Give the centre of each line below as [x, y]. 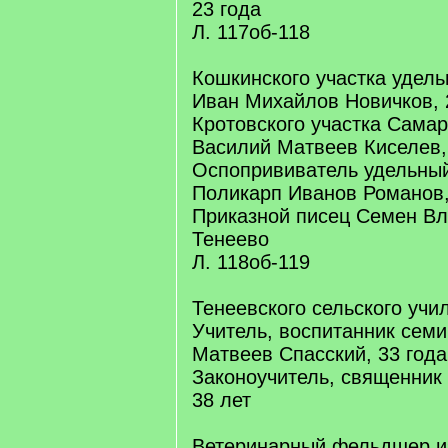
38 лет [221, 400]
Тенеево [230, 239]
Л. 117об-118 [251, 32]
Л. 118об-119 [251, 262]
